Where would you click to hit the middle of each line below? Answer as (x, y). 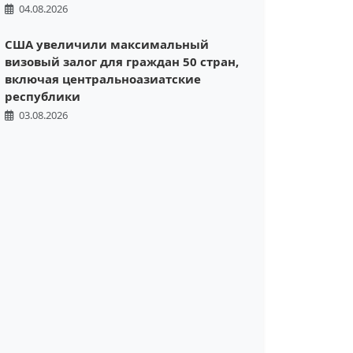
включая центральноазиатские (103, 79)
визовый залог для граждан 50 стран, (122, 62)
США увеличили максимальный (107, 45)
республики (43, 97)
